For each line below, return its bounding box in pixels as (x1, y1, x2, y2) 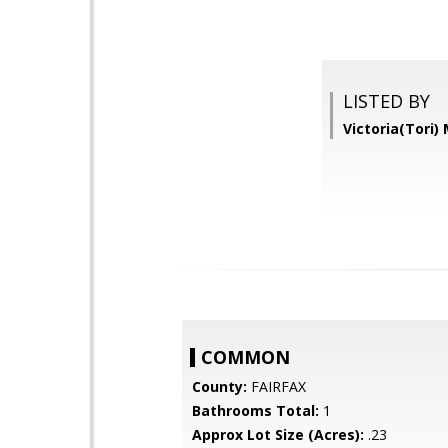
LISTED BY (343, 89, 430, 113)
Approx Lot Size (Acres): (192, 425, 364, 444)
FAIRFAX (247, 377, 306, 396)
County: (192, 377, 247, 396)
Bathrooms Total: (192, 401, 319, 420)
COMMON (201, 345, 290, 369)
